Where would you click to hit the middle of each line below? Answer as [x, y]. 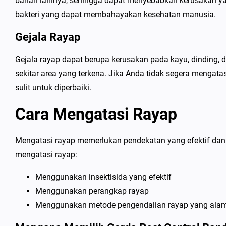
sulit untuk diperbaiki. [53, 88]
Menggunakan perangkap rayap [92, 191]
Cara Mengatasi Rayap [96, 114]
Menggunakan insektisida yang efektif [103, 177]
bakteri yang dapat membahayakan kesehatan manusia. [116, 14]
